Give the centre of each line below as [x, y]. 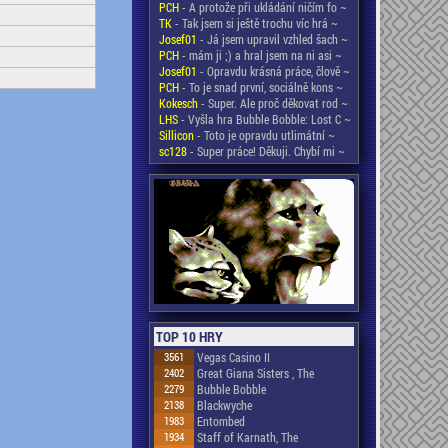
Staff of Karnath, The [247, 437]
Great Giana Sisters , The [255, 373]
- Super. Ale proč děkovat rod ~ [273, 103]
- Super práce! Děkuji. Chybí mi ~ [266, 151]
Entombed [221, 421]
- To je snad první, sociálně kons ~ [261, 87]
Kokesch [178, 103]
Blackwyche [224, 405]
